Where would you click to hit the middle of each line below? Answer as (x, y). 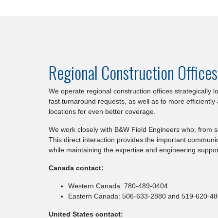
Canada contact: (76, 168)
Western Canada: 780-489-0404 (118, 186)
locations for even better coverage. (102, 111)
